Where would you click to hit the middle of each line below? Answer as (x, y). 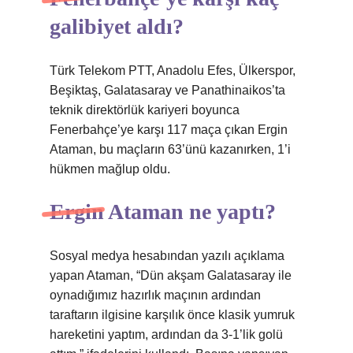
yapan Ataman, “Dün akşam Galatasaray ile (171, 275)
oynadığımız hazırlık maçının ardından (155, 295)
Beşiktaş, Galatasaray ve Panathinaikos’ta (167, 90)
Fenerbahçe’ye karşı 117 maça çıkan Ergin (169, 130)
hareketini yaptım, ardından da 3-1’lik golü (166, 334)
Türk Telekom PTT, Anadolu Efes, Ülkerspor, (173, 71)
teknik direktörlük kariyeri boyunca (145, 110)
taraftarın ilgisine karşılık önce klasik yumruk (172, 315)
